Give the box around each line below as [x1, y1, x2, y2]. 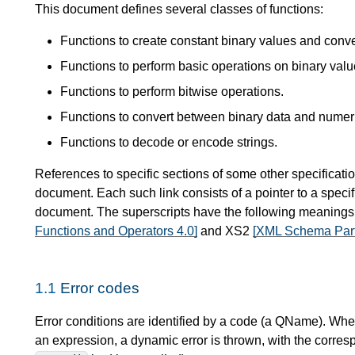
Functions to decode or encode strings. [60, 135, 277, 149]
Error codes [60, 279, 139, 296]
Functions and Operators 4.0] [35, 223, 197, 238]
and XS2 [197, 223, 253, 238]
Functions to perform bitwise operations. [60, 84, 284, 98]
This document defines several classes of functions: [35, 2, 323, 16]
